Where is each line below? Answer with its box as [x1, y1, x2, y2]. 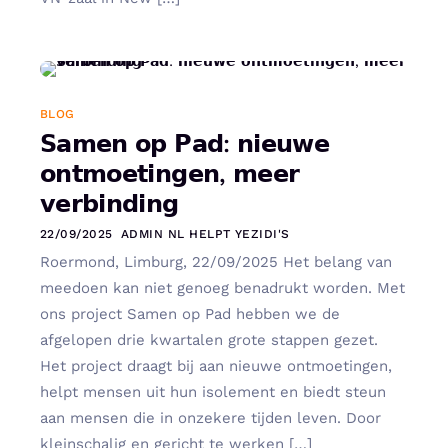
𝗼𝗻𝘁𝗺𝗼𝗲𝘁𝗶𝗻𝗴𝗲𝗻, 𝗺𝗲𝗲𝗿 [40, 160, 300, 189]
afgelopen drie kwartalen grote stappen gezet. [40, 331, 378, 350]
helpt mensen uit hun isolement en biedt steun [40, 383, 386, 402]
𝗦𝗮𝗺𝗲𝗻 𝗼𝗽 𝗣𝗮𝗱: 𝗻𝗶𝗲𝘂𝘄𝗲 [40, 130, 330, 159]
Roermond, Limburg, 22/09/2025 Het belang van [40, 253, 392, 272]
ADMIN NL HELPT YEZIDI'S [120, 227, 290, 242]
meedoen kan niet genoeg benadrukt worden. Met [40, 279, 405, 298]
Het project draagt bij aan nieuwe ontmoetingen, [40, 357, 392, 376]
